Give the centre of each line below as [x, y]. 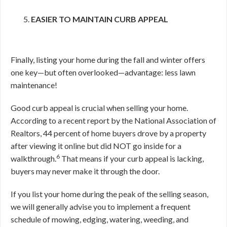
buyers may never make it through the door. [85, 171]
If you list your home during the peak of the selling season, [109, 194]
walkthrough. [33, 158]
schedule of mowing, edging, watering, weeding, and [100, 219]
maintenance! [34, 85]
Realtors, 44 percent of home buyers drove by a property [108, 133]
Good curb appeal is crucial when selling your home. [99, 108]
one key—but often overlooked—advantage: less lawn [103, 72]
